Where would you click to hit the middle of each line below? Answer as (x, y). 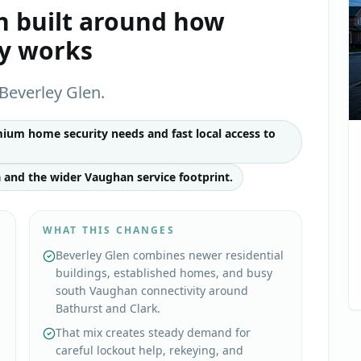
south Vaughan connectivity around (152, 290)
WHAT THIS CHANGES (109, 230)
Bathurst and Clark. (108, 308)
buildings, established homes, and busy (164, 273)
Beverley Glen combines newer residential (170, 255)
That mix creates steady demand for (153, 332)
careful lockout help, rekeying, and (149, 350)
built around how (117, 21)
